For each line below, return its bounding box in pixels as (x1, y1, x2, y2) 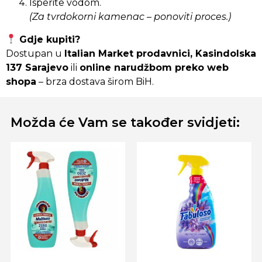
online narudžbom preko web (80, 61, 229, 73)
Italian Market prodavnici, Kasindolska (64, 47, 256, 59)
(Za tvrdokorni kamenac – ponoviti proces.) (29, 11, 231, 23)
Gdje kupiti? (16, 33, 81, 45)
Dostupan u (6, 47, 64, 59)
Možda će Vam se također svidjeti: (11, 115, 240, 131)
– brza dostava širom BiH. (36, 75, 154, 87)
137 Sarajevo (6, 61, 68, 73)
